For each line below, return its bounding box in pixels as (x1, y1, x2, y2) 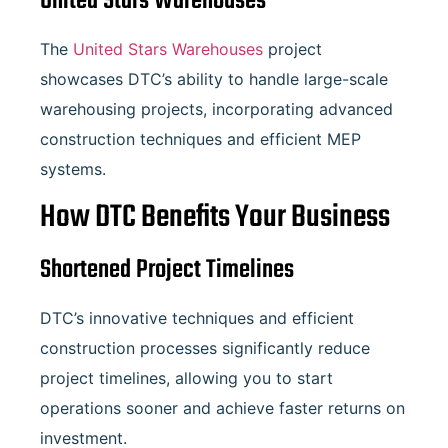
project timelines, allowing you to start (40, 367, 333, 388)
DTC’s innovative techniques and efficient (40, 307, 354, 328)
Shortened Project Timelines (40, 249, 294, 290)
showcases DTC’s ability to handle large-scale (40, 68, 388, 89)
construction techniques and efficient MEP (40, 128, 361, 149)
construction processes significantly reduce (40, 337, 370, 358)
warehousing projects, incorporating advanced (40, 98, 393, 119)
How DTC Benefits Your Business (40, 192, 390, 242)
